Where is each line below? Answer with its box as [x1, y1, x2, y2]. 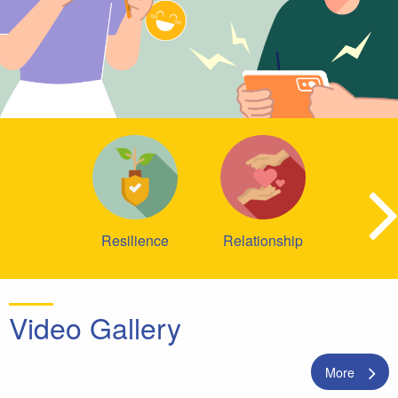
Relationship [223, 230, 303, 251]
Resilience [101, 230, 169, 251]
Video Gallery [9, 306, 181, 348]
